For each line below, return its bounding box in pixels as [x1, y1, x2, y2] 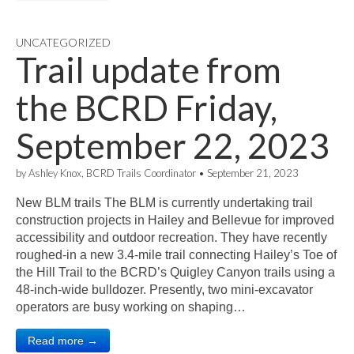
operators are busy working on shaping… [16, 300, 246, 314]
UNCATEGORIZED [16, 36, 111, 49]
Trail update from [16, 49, 281, 90]
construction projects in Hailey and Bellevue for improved [16, 213, 334, 227]
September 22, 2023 [16, 125, 330, 166]
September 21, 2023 [207, 167, 299, 179]
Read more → [28, 334, 98, 347]
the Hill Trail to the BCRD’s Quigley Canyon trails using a [16, 265, 335, 279]
